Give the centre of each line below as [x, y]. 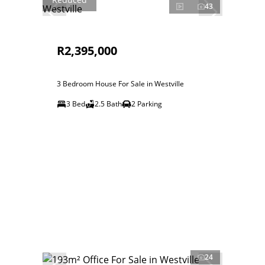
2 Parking [147, 104]
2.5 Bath [108, 104]
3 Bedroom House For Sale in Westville [120, 84]
